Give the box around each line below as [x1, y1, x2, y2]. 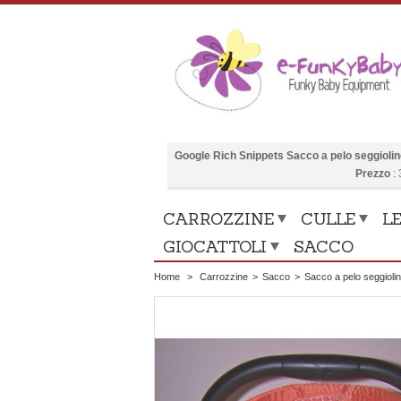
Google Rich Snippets [175, 149, 286, 162]
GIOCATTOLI [163, 236, 267, 257]
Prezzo [354, 167, 390, 180]
